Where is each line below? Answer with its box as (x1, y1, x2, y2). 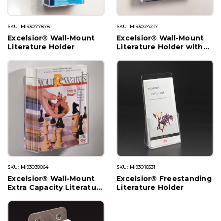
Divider (116, 51, 144, 61)
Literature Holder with (116, 42, 203, 52)
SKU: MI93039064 (7, 164, 49, 171)
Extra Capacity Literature (7, 183, 105, 192)
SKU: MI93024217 (116, 23, 158, 30)
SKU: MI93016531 (116, 164, 156, 171)
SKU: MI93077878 (7, 23, 50, 30)
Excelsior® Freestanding (116, 174, 212, 184)
